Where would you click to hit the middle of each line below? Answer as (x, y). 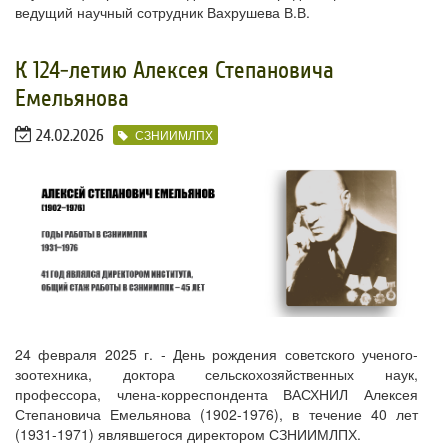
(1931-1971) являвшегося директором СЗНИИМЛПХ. (188, 434)
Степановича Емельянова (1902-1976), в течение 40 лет (216, 414)
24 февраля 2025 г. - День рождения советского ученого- (216, 354)
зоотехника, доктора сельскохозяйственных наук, (216, 374)
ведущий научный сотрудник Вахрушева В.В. (162, 12)
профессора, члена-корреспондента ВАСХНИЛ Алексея (216, 394)
